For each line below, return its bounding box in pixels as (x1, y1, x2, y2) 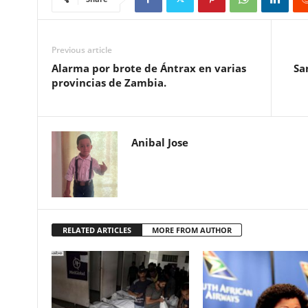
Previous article (51, 44, 112, 56)
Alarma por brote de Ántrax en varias (51, 61, 246, 76)
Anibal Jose (131, 135, 188, 150)
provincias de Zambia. (51, 76, 166, 90)
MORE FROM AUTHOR (151, 225, 232, 236)
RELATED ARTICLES (62, 225, 131, 236)
